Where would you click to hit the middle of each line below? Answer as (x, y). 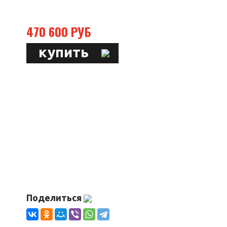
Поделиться (55, 198)
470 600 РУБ (59, 32)
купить (63, 52)
